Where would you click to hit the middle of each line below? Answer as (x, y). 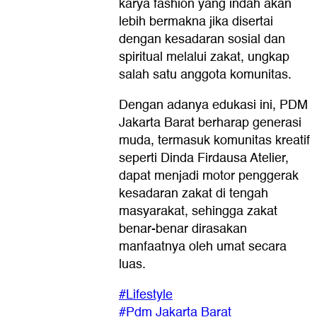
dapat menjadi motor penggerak (209, 175)
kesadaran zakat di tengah (194, 193)
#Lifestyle (146, 294)
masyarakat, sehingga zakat (198, 211)
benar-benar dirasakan (183, 229)
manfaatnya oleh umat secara (203, 246)
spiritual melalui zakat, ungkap (204, 57)
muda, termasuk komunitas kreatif (214, 140)
